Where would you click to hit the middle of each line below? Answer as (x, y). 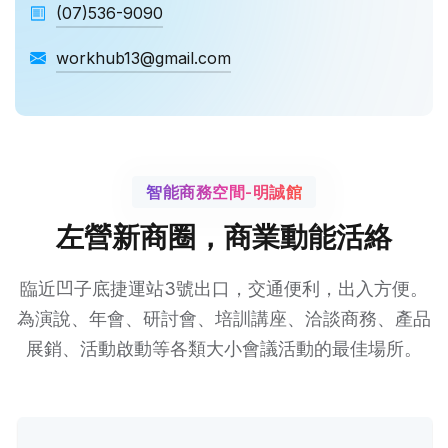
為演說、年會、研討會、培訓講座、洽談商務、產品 (224, 318)
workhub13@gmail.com (143, 58)
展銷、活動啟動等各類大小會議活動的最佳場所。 (224, 348)
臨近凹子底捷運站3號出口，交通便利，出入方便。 (224, 288)
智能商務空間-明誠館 (224, 192)
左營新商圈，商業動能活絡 (224, 237)
